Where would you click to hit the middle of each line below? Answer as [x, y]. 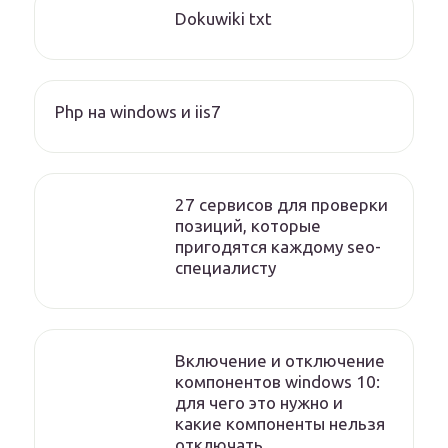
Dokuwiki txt [223, 18]
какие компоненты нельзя [280, 423]
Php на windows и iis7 [138, 111]
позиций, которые [248, 225]
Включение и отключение [280, 360]
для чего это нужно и [259, 402]
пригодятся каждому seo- [278, 246]
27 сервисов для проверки [281, 204]
